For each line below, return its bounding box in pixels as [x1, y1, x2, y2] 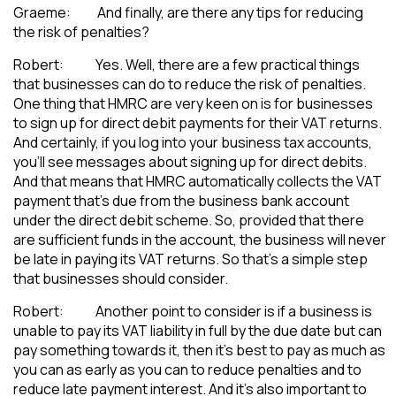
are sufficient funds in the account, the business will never [13, 229, 386, 249]
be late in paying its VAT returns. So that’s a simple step [13, 248, 368, 269]
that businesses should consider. [13, 268, 228, 288]
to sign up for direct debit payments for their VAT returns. [13, 112, 382, 133]
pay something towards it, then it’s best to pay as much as [13, 339, 385, 360]
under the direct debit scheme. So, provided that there [13, 209, 364, 230]
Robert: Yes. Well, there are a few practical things [13, 54, 360, 74]
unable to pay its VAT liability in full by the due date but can [13, 320, 382, 340]
